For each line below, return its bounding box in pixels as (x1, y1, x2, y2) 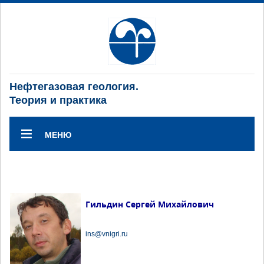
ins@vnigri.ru (85, 230, 128, 238)
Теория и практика (9, 94, 107, 106)
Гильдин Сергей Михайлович (85, 199, 214, 210)
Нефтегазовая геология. (9, 81, 138, 93)
